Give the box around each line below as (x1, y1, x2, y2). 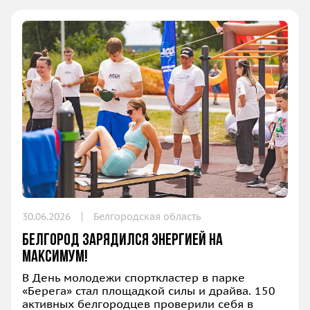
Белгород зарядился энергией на (22, 232, 223, 249)
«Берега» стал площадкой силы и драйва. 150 (22, 283, 275, 298)
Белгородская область (93, 210, 201, 223)
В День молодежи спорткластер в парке (22, 270, 245, 284)
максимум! (22, 248, 88, 266)
